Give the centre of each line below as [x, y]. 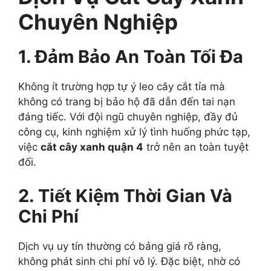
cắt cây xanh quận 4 [92, 147]
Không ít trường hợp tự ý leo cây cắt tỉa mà [122, 87]
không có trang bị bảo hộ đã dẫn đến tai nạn [127, 102]
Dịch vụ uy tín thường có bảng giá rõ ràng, [120, 246]
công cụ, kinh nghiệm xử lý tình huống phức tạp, [134, 132]
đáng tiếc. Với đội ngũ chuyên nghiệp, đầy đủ [128, 117]
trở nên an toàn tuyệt [196, 147]
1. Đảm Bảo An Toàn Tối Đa [131, 57]
